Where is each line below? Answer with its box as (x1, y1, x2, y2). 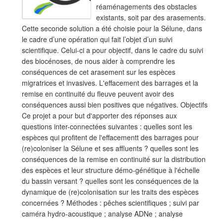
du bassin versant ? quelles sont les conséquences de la (22, 176, 199, 186)
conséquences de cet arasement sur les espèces (22, 67, 175, 77)
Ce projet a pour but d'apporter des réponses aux (22, 111, 177, 120)
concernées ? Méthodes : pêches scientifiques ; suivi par (22, 198, 199, 208)
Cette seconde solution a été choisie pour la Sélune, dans (22, 23, 202, 33)
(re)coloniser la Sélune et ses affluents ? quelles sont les (22, 143, 199, 153)
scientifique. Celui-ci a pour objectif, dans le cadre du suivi (22, 45, 203, 55)
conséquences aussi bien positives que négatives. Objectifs (22, 100, 208, 110)
